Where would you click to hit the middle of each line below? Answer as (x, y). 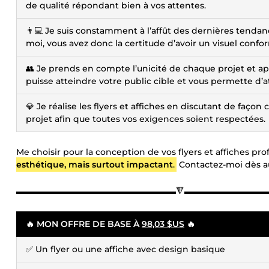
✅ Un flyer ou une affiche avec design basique (125, 249)
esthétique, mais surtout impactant (95, 165)
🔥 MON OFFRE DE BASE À (84, 224)
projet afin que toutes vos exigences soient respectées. (146, 119)
